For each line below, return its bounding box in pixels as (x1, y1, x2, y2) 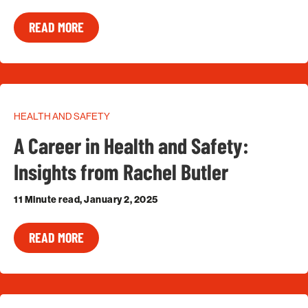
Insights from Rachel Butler (14, 158, 228, 185)
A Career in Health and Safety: (14, 132, 249, 159)
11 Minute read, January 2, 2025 (14, 193, 158, 206)
